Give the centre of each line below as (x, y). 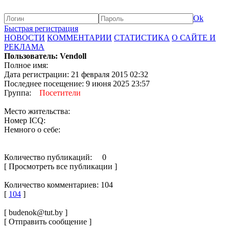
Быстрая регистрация (41, 28)
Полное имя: (26, 65)
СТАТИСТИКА (142, 38)
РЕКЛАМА (24, 47)
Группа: (22, 93)
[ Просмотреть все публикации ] (61, 166)
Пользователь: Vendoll (45, 56)
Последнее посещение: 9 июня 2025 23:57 (77, 84)
